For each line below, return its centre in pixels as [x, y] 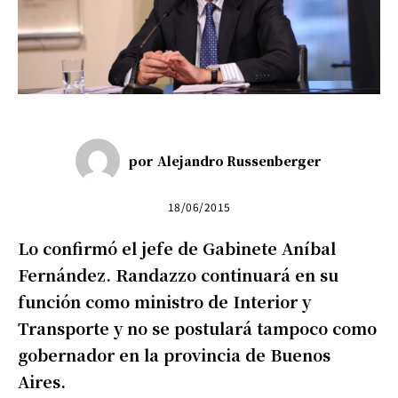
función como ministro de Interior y [164, 301]
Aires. [42, 381]
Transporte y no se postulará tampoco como [197, 327]
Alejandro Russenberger [239, 161]
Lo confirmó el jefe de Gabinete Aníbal [177, 247]
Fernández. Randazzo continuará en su [178, 274]
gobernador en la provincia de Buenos [174, 354]
